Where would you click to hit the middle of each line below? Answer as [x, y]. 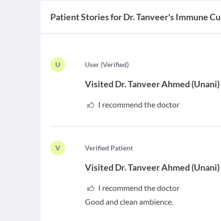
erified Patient [111, 148]
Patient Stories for [86, 17]
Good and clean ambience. [129, 202]
